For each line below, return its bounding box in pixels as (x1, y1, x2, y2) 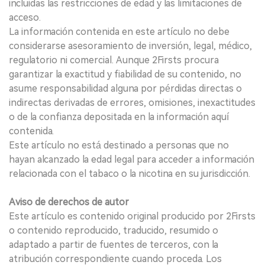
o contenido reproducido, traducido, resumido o (9, 224, 218, 236)
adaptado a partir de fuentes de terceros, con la (9, 238, 218, 250)
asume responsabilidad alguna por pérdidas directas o (9, 82, 242, 94)
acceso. (9, 11, 41, 23)
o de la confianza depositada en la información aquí (9, 111, 229, 122)
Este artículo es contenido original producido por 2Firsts (9, 210, 256, 222)
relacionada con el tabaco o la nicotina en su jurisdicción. (9, 167, 250, 179)
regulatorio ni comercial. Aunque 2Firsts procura (9, 54, 219, 66)
